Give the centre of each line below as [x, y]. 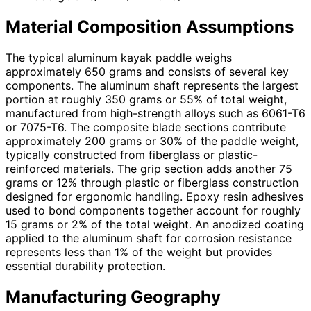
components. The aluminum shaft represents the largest [152, 86]
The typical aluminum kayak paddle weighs [119, 58]
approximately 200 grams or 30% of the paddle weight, [152, 141]
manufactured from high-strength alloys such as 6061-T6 [155, 114]
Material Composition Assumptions [150, 27]
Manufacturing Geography [113, 297]
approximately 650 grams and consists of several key [147, 72]
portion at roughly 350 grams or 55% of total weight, [146, 100]
